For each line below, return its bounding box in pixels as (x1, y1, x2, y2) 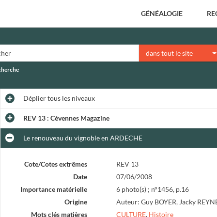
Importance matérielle (20, 185, 87, 193)
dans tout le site (146, 48, 193, 57)
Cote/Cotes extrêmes (24, 160, 87, 168)
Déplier (23, 94, 46, 102)
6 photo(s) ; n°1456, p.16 (116, 185, 189, 193)
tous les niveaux (46, 94, 95, 102)
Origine (64, 198, 87, 206)
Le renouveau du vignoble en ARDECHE (23, 134, 142, 142)
